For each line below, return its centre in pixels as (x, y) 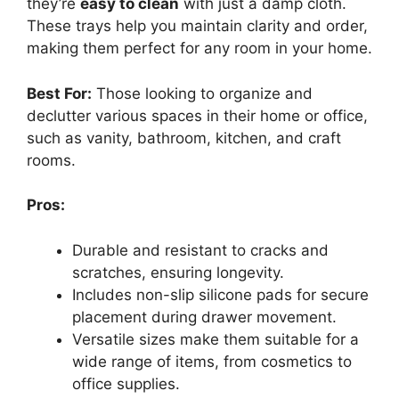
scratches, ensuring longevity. (178, 272)
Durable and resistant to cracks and (200, 250)
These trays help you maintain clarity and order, (197, 26)
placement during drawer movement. (204, 317)
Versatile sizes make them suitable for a (216, 339)
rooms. (51, 160)
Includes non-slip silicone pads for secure (220, 294)
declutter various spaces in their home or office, (197, 115)
